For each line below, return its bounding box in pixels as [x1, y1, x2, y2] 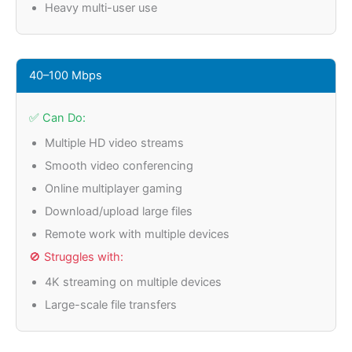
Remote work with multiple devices [45, 227, 229, 242]
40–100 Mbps [29, 68, 102, 83]
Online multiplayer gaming [45, 181, 182, 196]
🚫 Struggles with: [29, 250, 123, 265]
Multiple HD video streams [45, 136, 184, 151]
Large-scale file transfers [45, 298, 177, 313]
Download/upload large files [45, 204, 192, 219]
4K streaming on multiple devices [45, 275, 222, 290]
